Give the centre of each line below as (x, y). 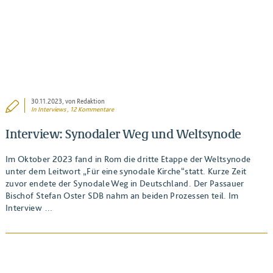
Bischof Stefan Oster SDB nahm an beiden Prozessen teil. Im (122, 195)
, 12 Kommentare (90, 109)
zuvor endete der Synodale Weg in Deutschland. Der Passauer (125, 183)
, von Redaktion (84, 101)
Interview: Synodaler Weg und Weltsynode (123, 134)
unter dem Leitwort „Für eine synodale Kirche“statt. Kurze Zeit (126, 171)
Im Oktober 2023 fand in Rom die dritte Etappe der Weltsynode (128, 158)
